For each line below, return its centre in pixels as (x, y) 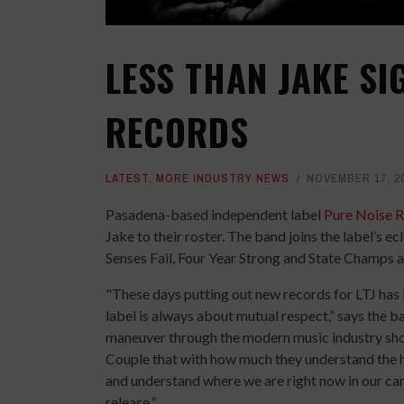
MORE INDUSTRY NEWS (223, 178)
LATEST (127, 178)
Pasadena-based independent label (215, 214)
